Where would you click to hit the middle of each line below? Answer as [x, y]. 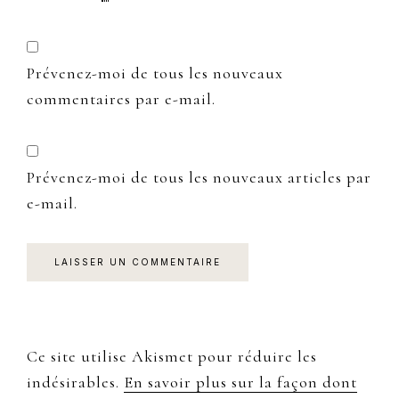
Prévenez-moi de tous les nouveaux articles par [199, 177]
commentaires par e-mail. [121, 98]
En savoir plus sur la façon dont [240, 382]
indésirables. [75, 382]
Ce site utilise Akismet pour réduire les [172, 356]
